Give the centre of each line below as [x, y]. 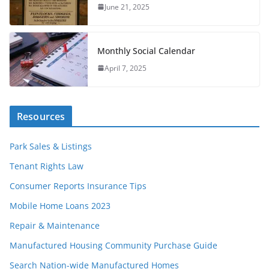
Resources [41, 116]
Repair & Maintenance [55, 225]
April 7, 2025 [125, 68]
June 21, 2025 [127, 7]
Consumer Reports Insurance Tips [78, 186]
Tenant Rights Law [47, 166]
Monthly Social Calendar [146, 50]
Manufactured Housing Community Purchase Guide [113, 245]
